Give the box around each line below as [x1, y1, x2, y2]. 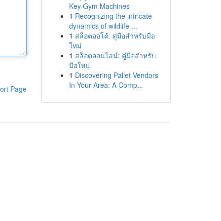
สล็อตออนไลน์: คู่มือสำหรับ [74, 50, 156, 60]
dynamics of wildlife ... [69, 21, 137, 31]
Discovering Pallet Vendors [74, 70, 158, 80]
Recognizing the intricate [74, 11, 152, 21]
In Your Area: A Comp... [69, 80, 143, 90]
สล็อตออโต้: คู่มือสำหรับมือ [74, 31, 155, 40]
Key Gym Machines [69, 1, 130, 11]
